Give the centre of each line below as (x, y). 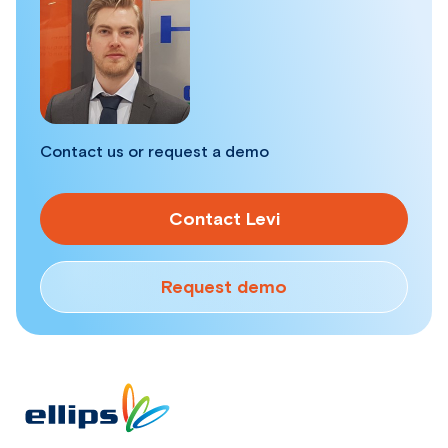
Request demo (224, 287)
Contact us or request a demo (154, 151)
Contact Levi (224, 219)
